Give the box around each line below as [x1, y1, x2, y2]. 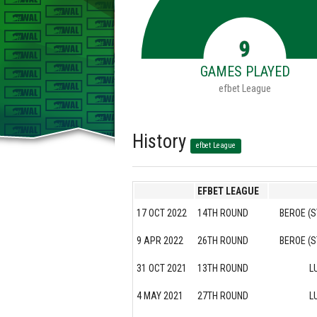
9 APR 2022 [137, 235, 183, 247]
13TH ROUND [197, 263, 248, 275]
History [132, 130, 190, 154]
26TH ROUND [197, 235, 248, 247]
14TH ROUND [197, 207, 248, 219]
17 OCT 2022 [137, 207, 187, 219]
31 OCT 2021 [137, 263, 187, 275]
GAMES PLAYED [200, 63, 290, 81]
